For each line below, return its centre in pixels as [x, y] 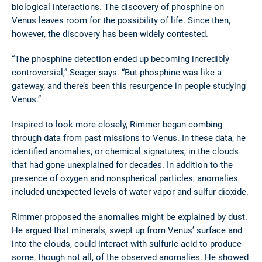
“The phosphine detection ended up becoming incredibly [120, 59]
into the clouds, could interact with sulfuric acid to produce [127, 244]
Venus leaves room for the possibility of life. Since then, [121, 20]
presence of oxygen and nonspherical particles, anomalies [125, 178]
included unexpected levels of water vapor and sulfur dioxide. [130, 192]
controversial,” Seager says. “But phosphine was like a [117, 72]
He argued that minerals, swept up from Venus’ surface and [127, 230]
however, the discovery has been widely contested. [110, 34]
